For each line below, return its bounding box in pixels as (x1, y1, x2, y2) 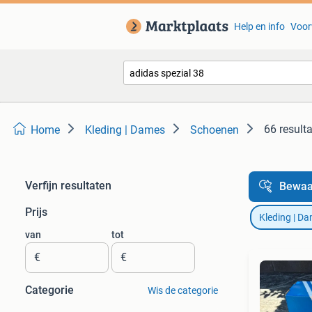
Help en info (233, 21, 285, 32)
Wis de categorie (147, 285, 218, 296)
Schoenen (190, 123, 239, 136)
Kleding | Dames (85, 123, 165, 136)
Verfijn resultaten (25, 179, 111, 192)
